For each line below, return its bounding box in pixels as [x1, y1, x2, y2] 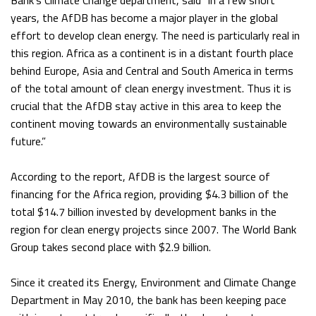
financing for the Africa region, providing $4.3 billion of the [11, 186, 288, 203]
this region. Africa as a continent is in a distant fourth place [11, 44, 293, 62]
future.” [11, 133, 46, 150]
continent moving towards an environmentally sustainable [11, 115, 287, 133]
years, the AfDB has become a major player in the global [11, 9, 278, 27]
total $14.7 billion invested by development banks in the [11, 203, 276, 221]
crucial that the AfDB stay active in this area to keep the [11, 97, 281, 115]
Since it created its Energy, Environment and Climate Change [11, 274, 296, 291]
